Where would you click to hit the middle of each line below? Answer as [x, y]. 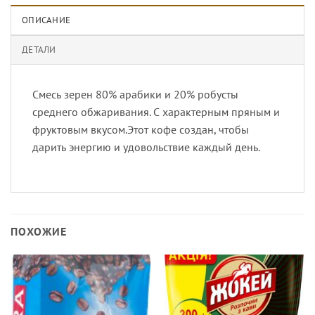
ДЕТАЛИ [39, 49]
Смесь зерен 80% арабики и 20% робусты [135, 94]
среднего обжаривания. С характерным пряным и [156, 111]
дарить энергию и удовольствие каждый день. [146, 147]
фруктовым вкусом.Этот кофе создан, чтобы [141, 129]
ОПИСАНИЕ [46, 20]
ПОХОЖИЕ [39, 231]
